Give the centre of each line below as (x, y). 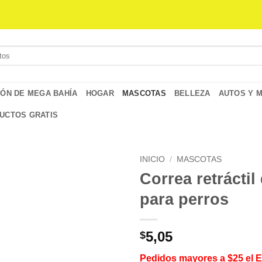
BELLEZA (192, 93)
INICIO (152, 159)
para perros (184, 199)
